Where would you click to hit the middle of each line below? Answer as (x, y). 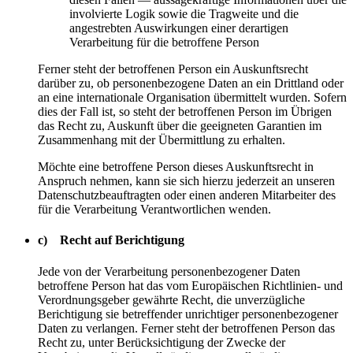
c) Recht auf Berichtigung (111, 240)
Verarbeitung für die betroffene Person (164, 43)
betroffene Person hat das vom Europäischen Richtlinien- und (190, 285)
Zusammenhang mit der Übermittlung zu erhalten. (162, 140)
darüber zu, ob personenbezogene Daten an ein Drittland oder (191, 84)
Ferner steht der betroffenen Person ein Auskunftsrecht (173, 69)
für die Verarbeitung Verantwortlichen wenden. (154, 210)
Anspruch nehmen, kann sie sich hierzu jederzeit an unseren (186, 181)
